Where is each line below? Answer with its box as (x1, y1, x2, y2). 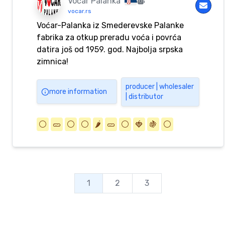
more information (49, 87, 107, 96)
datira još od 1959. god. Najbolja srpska (37, 44, 183, 54)
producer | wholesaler (125, 82, 194, 91)
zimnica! (37, 56, 68, 66)
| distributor (125, 92, 163, 101)
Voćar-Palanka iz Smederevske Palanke (37, 20, 184, 30)
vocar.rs (67, 7, 91, 15)
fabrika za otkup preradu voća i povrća (37, 32, 181, 42)
